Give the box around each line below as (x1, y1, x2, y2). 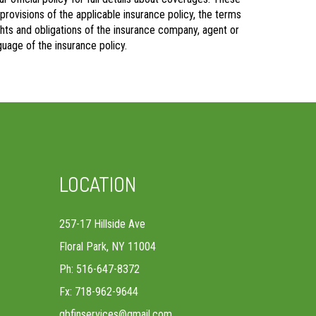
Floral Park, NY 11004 (59, 240, 156, 253)
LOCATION (59, 171, 136, 197)
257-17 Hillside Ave (59, 217, 145, 231)
